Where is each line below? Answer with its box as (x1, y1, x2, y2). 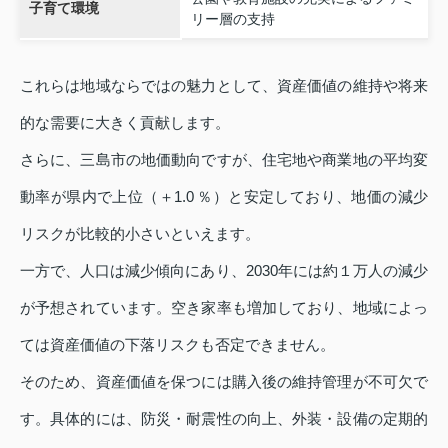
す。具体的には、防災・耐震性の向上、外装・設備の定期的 (20, 410, 428, 428)
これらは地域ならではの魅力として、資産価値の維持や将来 (20, 77, 428, 95)
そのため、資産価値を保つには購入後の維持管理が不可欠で (20, 373, 428, 391)
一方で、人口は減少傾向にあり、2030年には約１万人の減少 (20, 262, 428, 280)
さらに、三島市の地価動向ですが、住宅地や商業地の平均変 (20, 151, 428, 169)
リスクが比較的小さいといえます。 (20, 225, 260, 243)
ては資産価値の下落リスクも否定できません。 (20, 336, 335, 354)
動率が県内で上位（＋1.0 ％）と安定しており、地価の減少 (20, 188, 428, 206)
